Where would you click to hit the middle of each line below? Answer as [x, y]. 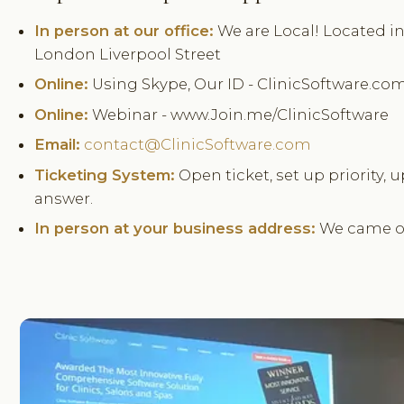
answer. [64, 198]
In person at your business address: [175, 229]
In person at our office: [124, 30]
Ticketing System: [105, 174]
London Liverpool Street [128, 54]
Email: [58, 145]
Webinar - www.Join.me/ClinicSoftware [239, 114]
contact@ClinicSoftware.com [198, 145]
